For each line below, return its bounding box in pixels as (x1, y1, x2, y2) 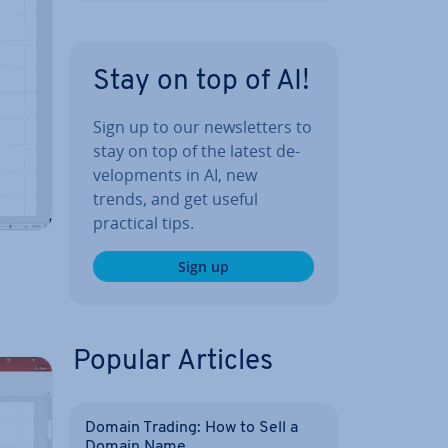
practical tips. (93, 211, 194, 234)
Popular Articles (73, 347, 273, 376)
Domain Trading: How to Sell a (85, 419, 298, 436)
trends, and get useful (93, 187, 258, 210)
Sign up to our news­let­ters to (93, 115, 312, 138)
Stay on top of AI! (93, 67, 310, 96)
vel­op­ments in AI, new (93, 163, 257, 186)
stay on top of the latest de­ (93, 139, 300, 162)
